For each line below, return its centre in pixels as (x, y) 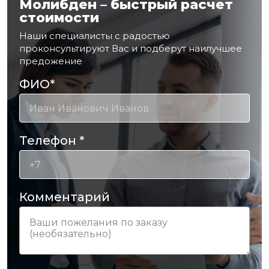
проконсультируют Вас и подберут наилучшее (131, 49)
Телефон (49, 141)
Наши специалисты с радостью (95, 36)
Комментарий (65, 197)
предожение (51, 61)
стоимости (59, 18)
